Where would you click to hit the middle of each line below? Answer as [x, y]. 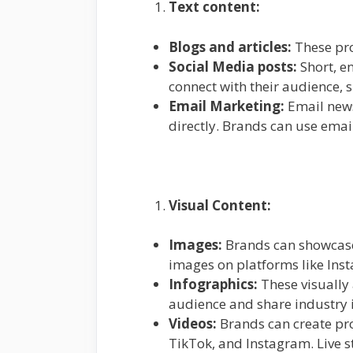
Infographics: [213, 284]
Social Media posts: [233, 66]
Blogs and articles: [232, 46]
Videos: [193, 324]
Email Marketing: [227, 106]
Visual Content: [220, 205]
